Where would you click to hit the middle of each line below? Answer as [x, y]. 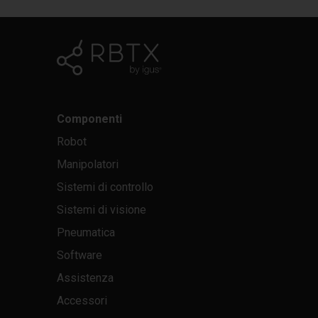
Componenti [89, 119]
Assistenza [85, 278]
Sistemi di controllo [105, 187]
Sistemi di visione [102, 209]
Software [79, 255]
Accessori [82, 300]
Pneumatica [86, 232]
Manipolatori [88, 164]
